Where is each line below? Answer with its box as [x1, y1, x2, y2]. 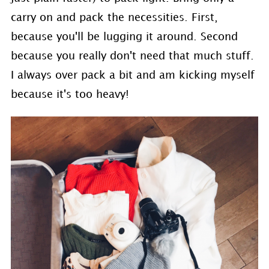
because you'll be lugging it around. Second [10, 32, 238, 42]
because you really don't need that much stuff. [10, 51, 254, 61]
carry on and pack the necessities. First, [10, 13, 218, 23]
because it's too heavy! [10, 89, 129, 100]
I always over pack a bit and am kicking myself [10, 70, 255, 80]
